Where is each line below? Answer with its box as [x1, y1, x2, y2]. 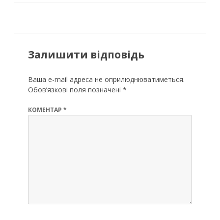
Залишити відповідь [28, 48, 144, 62]
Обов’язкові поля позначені [28, 85, 123, 95]
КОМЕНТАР [28, 106, 63, 114]
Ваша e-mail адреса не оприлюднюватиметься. [28, 75, 185, 84]
